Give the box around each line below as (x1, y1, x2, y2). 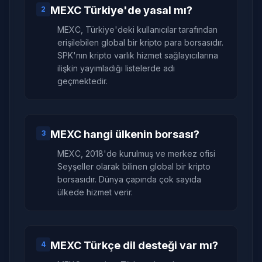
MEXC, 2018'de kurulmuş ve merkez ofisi (57, 149, 215, 158)
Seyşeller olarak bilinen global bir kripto (57, 161, 211, 171)
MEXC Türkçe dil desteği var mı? (50, 239, 218, 251)
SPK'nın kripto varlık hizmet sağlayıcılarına (57, 50, 218, 60)
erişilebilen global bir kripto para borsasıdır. (57, 37, 223, 47)
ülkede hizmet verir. (57, 187, 133, 197)
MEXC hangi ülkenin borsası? (50, 128, 199, 140)
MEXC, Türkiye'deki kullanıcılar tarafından (57, 25, 218, 35)
